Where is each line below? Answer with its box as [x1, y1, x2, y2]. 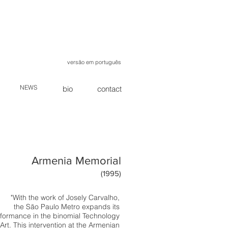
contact [97, 84, 122, 94]
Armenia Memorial [32, 155, 121, 166]
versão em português [67, 59, 121, 66]
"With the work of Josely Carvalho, [11, 193, 120, 202]
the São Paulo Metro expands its [14, 202, 120, 211]
